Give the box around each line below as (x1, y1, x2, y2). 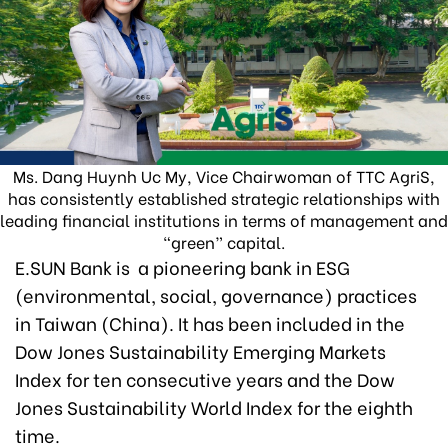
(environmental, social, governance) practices (15, 281, 417, 309)
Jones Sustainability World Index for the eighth (15, 393, 413, 421)
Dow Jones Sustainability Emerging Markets (15, 337, 386, 365)
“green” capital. (163, 230, 285, 254)
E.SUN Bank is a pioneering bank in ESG (15, 253, 350, 281)
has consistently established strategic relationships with (8, 186, 440, 210)
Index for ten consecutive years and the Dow (15, 365, 395, 393)
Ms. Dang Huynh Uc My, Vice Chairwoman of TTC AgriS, (13, 164, 435, 188)
